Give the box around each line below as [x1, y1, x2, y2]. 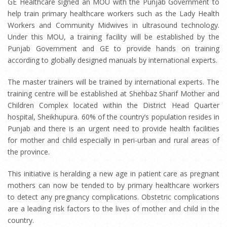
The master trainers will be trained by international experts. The [8, 77, 219, 87]
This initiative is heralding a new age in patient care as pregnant [8, 169, 219, 178]
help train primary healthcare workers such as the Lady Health [8, 9, 219, 18]
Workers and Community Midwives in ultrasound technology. [8, 20, 219, 30]
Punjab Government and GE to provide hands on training [8, 44, 219, 53]
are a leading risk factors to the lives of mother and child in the [8, 204, 219, 213]
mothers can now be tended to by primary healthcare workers [8, 180, 219, 190]
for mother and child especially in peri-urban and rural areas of [8, 135, 219, 145]
